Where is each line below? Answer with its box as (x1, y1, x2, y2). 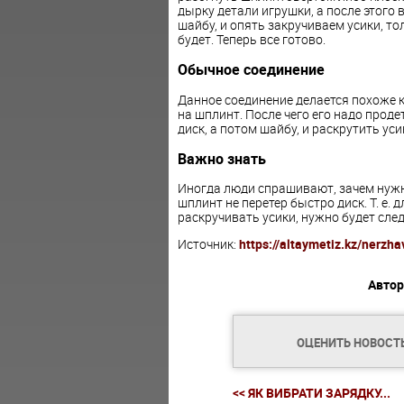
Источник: (177, 235, 239, 253)
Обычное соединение (177, 60, 325, 80)
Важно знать (177, 148, 266, 169)
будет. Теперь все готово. (177, 30, 326, 48)
